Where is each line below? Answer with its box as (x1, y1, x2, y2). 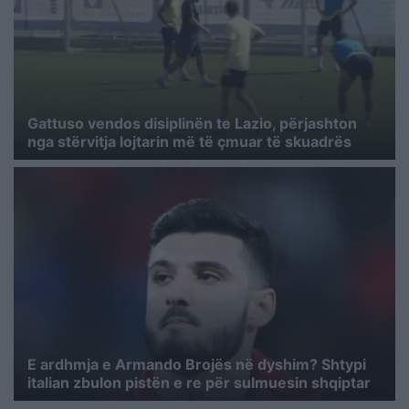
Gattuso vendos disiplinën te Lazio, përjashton (27, 113, 357, 132)
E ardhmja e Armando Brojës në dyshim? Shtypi (27, 355, 366, 374)
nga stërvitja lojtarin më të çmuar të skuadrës (27, 131, 351, 151)
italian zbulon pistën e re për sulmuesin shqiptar (27, 373, 371, 393)
